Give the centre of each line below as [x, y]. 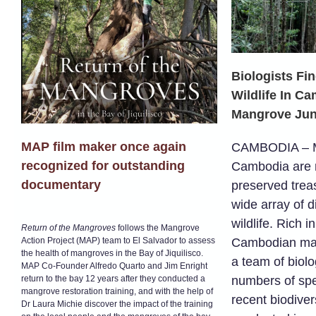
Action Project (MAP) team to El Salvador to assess [118, 241]
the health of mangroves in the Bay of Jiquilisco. [112, 253]
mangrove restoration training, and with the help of [117, 291]
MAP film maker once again [104, 147]
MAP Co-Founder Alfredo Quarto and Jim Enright [114, 266]
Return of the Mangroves [68, 228]
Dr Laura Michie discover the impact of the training [117, 304]
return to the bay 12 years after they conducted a [113, 279]
